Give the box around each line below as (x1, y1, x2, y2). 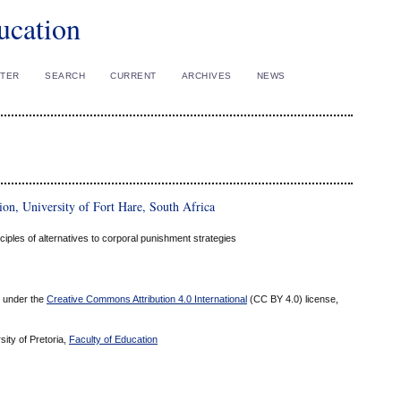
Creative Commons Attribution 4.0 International (47, 294, 247, 305)
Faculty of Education (69, 334, 158, 346)
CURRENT (110, 71, 157, 81)
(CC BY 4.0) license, (247, 294, 338, 305)
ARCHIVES (181, 71, 232, 81)
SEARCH (45, 71, 86, 81)
